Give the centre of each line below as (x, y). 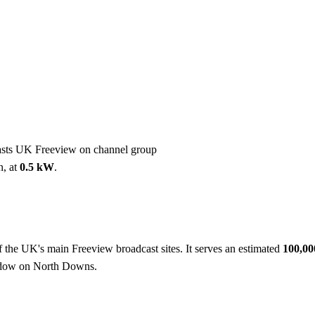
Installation (125, 24)
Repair (181, 24)
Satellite (230, 24)
